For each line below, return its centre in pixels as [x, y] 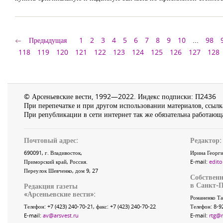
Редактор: [206, 140]
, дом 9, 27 [85, 170]
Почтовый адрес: [51, 140]
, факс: [102, 206]
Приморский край [45, 162]
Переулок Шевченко [48, 170]
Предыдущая [48, 40]
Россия [78, 162]
